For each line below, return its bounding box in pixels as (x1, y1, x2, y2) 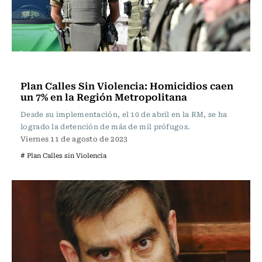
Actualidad (23, 61, 68, 74)
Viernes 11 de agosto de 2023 (20, 133, 128, 144)
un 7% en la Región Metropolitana (20, 89, 187, 104)
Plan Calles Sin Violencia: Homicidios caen (20, 78, 233, 93)
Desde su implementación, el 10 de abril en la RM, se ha (20, 109, 227, 119)
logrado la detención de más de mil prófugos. (20, 121, 190, 132)
